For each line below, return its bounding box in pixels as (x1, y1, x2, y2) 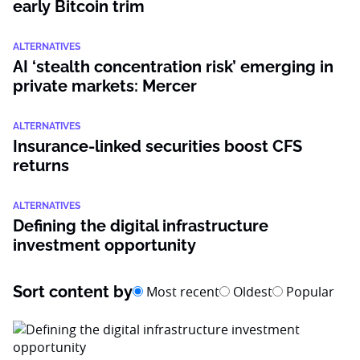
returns (13, 156, 69, 175)
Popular (283, 283, 334, 301)
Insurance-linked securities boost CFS (13, 137, 302, 156)
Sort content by (13, 282, 133, 301)
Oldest (230, 283, 272, 301)
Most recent (143, 283, 219, 301)
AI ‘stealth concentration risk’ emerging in (13, 57, 333, 76)
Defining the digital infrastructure (13, 216, 268, 235)
